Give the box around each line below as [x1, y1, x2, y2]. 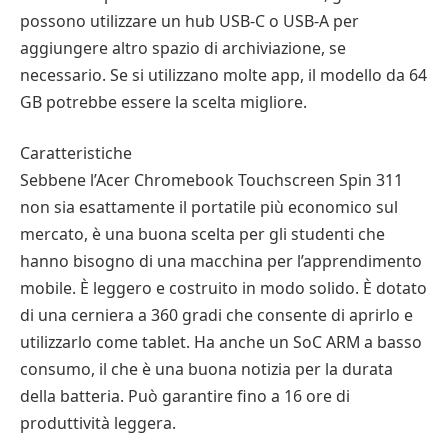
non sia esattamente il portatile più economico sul [20, 196, 398, 219]
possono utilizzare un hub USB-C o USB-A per [20, 9, 359, 32]
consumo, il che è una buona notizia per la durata [20, 358, 393, 381]
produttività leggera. [20, 412, 176, 435]
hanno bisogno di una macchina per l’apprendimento [20, 250, 422, 273]
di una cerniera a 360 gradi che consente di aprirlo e [20, 304, 413, 327]
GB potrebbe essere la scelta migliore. [20, 90, 307, 113]
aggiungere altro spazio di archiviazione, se [20, 36, 346, 59]
